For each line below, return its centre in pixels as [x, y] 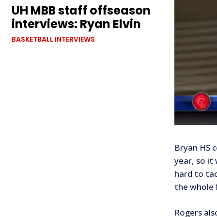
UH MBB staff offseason [81, 11]
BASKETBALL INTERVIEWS [53, 39]
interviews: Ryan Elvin [76, 24]
